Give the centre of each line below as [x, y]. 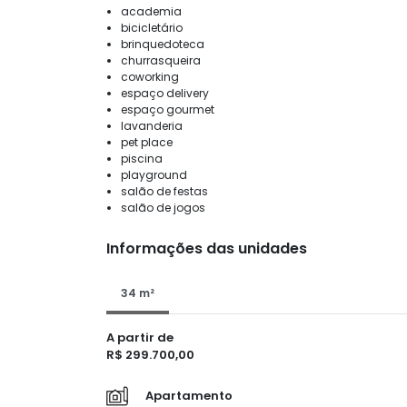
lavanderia [152, 125]
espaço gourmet [168, 109]
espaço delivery [165, 93]
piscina [142, 158]
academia [151, 11]
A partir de [140, 337]
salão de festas [164, 191]
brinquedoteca [163, 44]
